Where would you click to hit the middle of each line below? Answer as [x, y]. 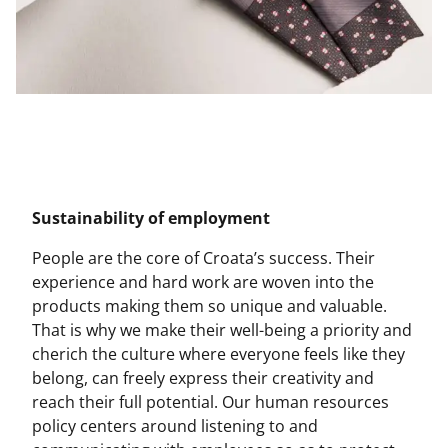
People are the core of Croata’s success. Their [203, 258]
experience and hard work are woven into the [203, 282]
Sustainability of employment [151, 218]
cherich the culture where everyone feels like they [218, 354]
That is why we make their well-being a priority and [222, 330]
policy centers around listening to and [175, 426]
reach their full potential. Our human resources [210, 402]
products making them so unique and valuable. [209, 306]
